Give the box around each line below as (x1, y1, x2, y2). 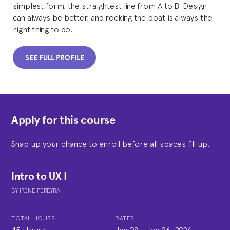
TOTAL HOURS (11, 214, 55, 222)
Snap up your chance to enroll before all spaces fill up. (11, 138, 209, 149)
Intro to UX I (11, 168, 67, 184)
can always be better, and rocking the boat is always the (13, 11, 213, 23)
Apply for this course (11, 111, 116, 128)
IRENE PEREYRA (20, 186, 60, 195)
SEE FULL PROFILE (25, 52, 84, 63)
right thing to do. (13, 23, 73, 34)
